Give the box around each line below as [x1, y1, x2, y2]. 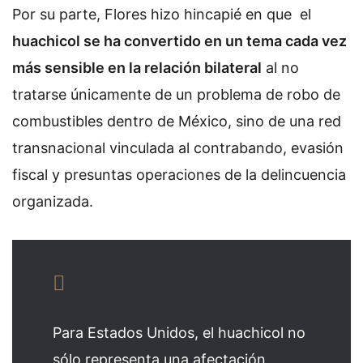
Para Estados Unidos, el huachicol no [53, 323, 305, 341]
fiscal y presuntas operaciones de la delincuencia [12, 166, 346, 184]
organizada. [12, 193, 97, 211]
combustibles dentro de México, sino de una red [12, 113, 341, 130]
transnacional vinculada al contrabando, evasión [12, 139, 344, 157]
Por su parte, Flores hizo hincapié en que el [12, 6, 311, 23]
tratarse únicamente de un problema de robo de [12, 86, 340, 104]
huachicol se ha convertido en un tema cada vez [12, 32, 347, 50]
